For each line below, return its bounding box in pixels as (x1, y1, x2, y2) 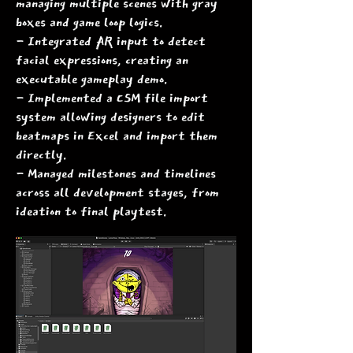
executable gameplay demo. (16, 69, 167, 88)
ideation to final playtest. (16, 202, 166, 221)
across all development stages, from (16, 183, 219, 202)
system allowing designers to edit (16, 107, 205, 126)
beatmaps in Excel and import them (16, 126, 217, 145)
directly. (16, 145, 66, 164)
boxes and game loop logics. (16, 13, 166, 32)
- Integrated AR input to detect (16, 32, 206, 50)
